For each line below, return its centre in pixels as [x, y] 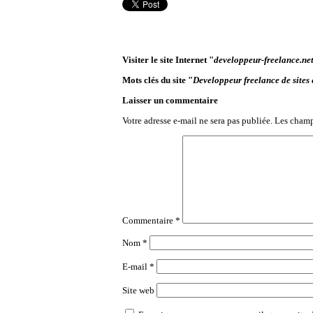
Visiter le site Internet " [168, 60]
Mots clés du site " [158, 80]
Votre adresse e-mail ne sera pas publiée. [197, 121]
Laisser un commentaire [170, 100]
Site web [138, 290]
